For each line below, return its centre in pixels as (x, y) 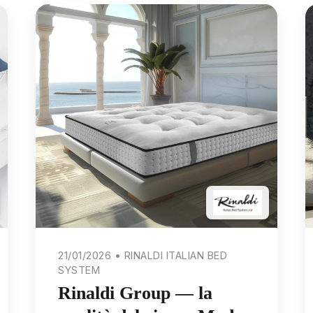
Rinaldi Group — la (136, 293)
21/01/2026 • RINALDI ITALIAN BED (143, 255)
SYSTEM (79, 270)
